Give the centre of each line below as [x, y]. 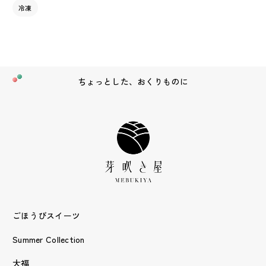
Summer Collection [49, 239]
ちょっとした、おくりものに [133, 82]
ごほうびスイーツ [47, 215]
